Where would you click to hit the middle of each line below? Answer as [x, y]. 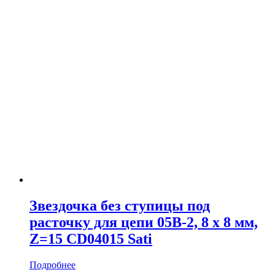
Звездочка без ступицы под [120, 205]
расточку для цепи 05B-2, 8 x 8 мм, [144, 222]
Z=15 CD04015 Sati [91, 238]
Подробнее [52, 265]
